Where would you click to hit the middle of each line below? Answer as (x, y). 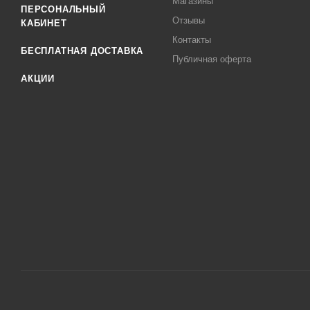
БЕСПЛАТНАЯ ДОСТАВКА (82, 51)
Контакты (192, 40)
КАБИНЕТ (44, 23)
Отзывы (189, 20)
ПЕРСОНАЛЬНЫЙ (63, 9)
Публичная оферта (212, 59)
